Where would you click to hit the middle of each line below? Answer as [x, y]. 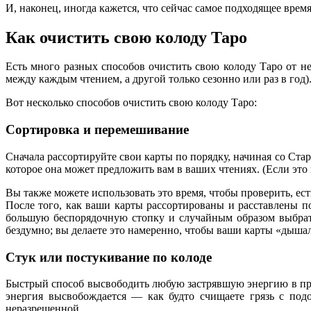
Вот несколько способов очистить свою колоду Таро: [131, 103]
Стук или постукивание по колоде [109, 257]
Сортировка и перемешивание [97, 130]
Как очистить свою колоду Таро [126, 37]
